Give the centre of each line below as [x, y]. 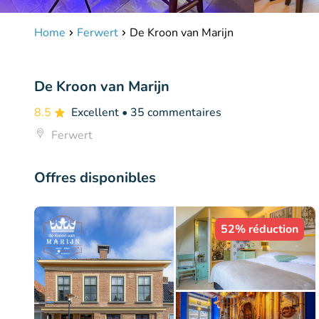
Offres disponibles [95, 178]
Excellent [96, 113]
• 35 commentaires [172, 113]
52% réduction [259, 229]
